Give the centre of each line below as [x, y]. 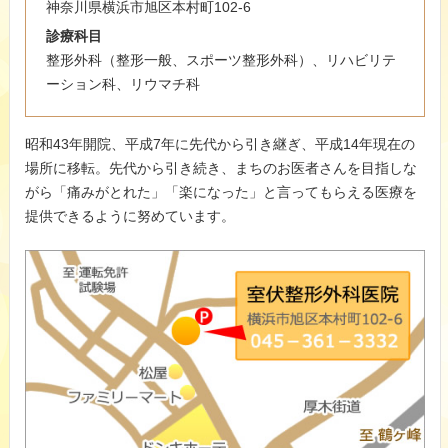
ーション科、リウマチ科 [122, 84]
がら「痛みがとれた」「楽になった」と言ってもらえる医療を [220, 192]
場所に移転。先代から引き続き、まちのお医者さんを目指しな [220, 168]
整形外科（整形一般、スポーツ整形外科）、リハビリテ [220, 60]
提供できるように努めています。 [129, 216]
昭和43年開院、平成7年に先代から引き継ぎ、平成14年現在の [219, 144]
